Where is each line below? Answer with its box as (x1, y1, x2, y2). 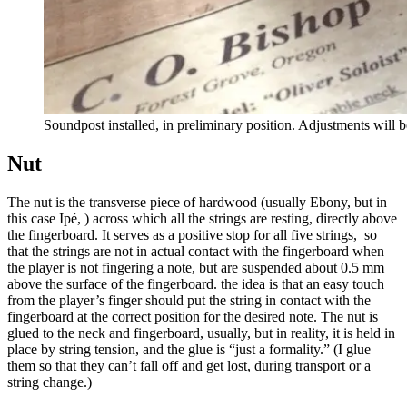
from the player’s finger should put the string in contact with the (7, 293, 371, 309)
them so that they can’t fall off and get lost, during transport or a (7, 358, 371, 374)
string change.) (7, 374, 92, 391)
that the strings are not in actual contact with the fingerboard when (7, 243, 384, 260)
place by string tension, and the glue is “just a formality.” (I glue (7, 342, 371, 358)
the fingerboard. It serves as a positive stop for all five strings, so (7, 227, 377, 243)
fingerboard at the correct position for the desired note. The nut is (7, 309, 378, 325)
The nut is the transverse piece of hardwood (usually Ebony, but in (7, 194, 387, 211)
